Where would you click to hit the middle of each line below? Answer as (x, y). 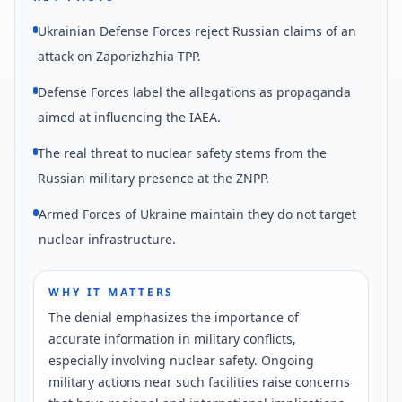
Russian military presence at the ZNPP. (154, 179)
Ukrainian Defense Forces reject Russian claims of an (197, 31)
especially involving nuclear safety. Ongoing (181, 361)
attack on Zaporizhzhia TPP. (120, 57)
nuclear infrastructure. (107, 240)
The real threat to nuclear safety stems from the (183, 153)
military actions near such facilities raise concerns (199, 382)
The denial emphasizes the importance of (174, 318)
